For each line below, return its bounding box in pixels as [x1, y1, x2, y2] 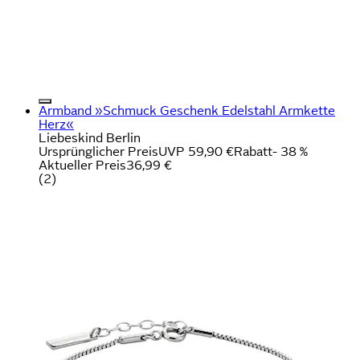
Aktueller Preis [39, 157, 126, 172]
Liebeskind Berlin [39, 130, 141, 145]
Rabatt [234, 144, 272, 158]
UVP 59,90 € [158, 144, 234, 158]
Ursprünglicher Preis [39, 144, 158, 158]
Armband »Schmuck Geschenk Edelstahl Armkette [39, 103, 335, 117]
